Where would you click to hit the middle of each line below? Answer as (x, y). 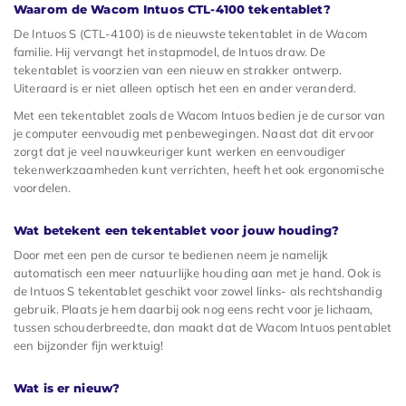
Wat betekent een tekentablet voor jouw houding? (177, 230)
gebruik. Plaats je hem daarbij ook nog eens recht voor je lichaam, (193, 309)
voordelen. (43, 187)
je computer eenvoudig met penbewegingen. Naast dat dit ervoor (194, 133)
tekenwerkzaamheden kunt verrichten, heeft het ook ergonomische (199, 169)
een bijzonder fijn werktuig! (89, 345)
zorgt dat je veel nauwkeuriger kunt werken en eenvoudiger (180, 151)
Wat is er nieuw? (67, 387)
